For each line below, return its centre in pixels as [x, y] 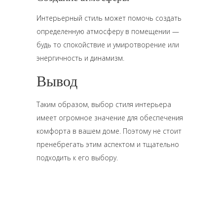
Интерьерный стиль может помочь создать [109, 18]
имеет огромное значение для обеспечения [110, 118]
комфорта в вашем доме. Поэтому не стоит [109, 131]
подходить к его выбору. [77, 158]
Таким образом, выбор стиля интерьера [104, 104]
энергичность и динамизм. [80, 58]
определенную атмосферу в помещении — [108, 31]
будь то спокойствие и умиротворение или [108, 45]
